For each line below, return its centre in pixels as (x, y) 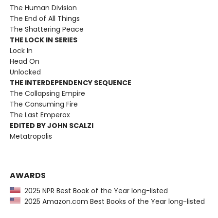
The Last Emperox (40, 115)
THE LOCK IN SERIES (44, 40)
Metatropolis (31, 136)
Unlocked (25, 72)
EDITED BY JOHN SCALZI (52, 126)
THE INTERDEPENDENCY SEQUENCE (71, 83)
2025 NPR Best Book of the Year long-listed (94, 191)
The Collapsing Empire (47, 94)
